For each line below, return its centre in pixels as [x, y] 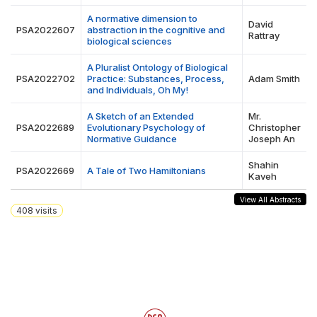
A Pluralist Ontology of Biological [157, 67]
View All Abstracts [270, 200]
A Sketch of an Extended [140, 116]
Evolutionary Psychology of [146, 127]
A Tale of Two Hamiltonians [146, 171]
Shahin [264, 165]
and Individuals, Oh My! [138, 90]
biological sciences [129, 41]
